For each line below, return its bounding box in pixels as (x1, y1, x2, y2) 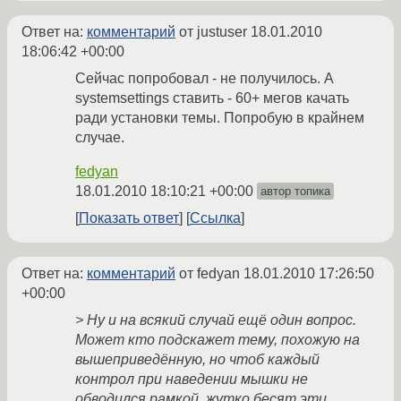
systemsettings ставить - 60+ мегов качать (75, 90, 349, 107)
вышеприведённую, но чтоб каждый (75, 352, 320, 368)
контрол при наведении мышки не (75, 371, 308, 388)
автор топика (260, 184, 330, 199)
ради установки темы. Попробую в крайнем (75, 110, 364, 126)
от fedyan (175, 266, 243, 282)
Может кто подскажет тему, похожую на (75, 332, 360, 348)
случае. (75, 130, 124, 146)
